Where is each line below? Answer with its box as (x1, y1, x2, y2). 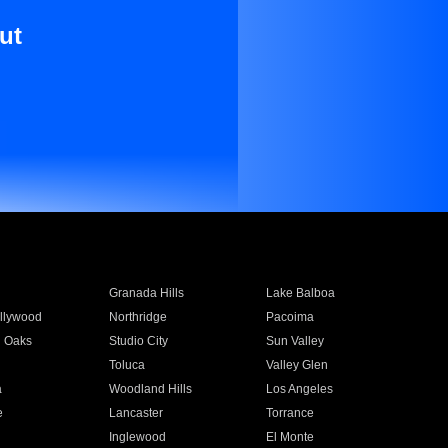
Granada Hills (108, 286, 184, 300)
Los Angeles (266, 382, 334, 396)
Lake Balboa (266, 286, 336, 300)
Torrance (266, 406, 315, 420)
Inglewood (108, 430, 166, 444)
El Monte (266, 430, 315, 444)
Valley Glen (266, 358, 329, 372)
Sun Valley (266, 334, 325, 348)
